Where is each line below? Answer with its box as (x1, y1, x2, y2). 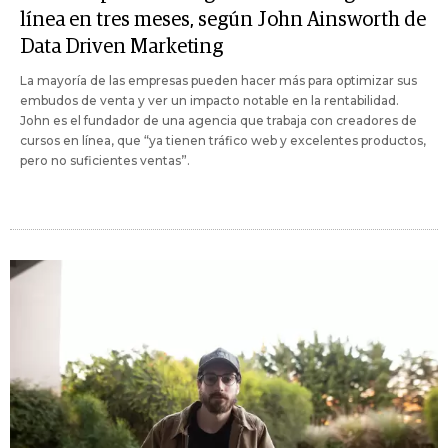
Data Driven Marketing (20, 36, 223, 57)
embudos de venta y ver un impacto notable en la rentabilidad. (20, 92, 399, 108)
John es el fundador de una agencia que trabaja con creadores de (20, 112, 417, 128)
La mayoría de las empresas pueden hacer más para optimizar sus (20, 72, 417, 88)
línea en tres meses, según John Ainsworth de (20, 9, 426, 30)
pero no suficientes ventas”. (20, 152, 190, 168)
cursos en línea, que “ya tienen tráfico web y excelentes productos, (20, 132, 426, 148)
